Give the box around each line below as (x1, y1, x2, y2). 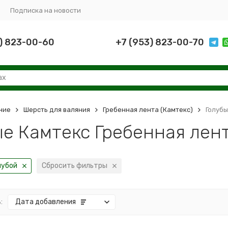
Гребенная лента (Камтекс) (102, 106, 193, 113)
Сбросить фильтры (41, 161, 107, 170)
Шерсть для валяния (23, 106, 90, 113)
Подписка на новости (10, 6, 81, 14)
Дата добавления (15, 197, 76, 206)
